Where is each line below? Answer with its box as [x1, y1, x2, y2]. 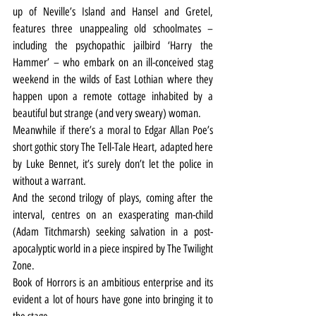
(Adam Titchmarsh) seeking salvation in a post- [13, 224, 213, 238]
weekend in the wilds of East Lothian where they [13, 72, 213, 86]
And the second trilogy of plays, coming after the [13, 190, 213, 205]
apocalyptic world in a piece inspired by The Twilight [13, 241, 213, 255]
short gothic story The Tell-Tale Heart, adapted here [13, 140, 213, 154]
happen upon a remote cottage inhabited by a [13, 89, 213, 103]
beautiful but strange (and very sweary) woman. [13, 106, 201, 120]
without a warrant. [13, 174, 86, 188]
